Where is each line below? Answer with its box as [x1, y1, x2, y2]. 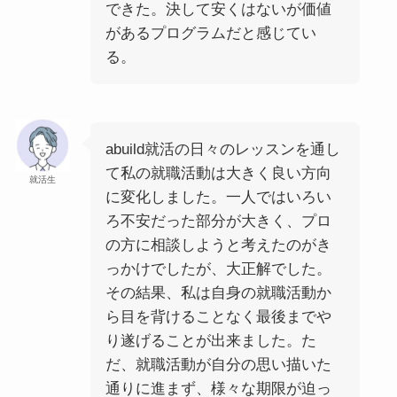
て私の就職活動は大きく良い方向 [105, 165, 331, 183]
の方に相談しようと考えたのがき [105, 237, 331, 254]
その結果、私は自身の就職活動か [105, 284, 331, 302]
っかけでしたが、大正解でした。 [105, 261, 331, 278]
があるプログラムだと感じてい [105, 24, 316, 42]
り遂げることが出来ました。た [105, 332, 316, 350]
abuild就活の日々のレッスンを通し [105, 141, 340, 159]
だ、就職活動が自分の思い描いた [105, 356, 331, 374]
